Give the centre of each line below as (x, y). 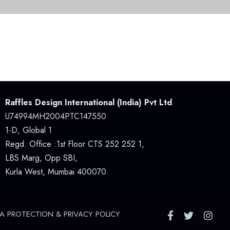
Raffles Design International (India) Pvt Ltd (88, 102)
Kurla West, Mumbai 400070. (57, 172)
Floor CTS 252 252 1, (106, 144)
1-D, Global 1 (28, 130)
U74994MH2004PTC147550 (55, 116)
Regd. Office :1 (32, 144)
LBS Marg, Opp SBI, (42, 158)
